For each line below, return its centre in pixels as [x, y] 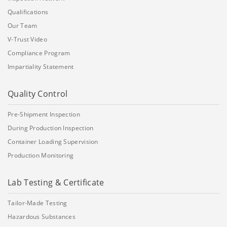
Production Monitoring [41, 155]
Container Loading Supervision [53, 141]
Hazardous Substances [42, 216]
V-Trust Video [27, 39]
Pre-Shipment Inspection [44, 114]
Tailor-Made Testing [37, 203]
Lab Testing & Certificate [56, 182]
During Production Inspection [51, 128]
